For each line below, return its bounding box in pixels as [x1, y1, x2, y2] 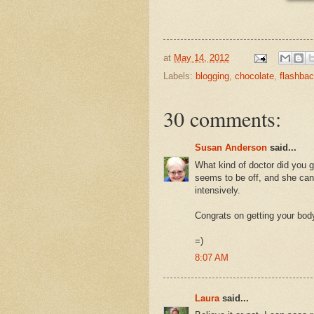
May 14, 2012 [174, 52, 229, 63]
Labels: [163, 71, 196, 82]
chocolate [235, 71, 274, 82]
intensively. [195, 184, 240, 196]
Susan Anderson [195, 142, 267, 153]
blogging [196, 71, 229, 82]
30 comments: [163, 104, 281, 133]
